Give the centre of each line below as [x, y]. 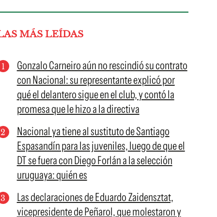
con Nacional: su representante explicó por [96, 80]
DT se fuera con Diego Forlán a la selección [94, 160]
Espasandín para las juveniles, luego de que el [101, 146]
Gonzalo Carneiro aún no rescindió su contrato [102, 65]
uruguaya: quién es [52, 175]
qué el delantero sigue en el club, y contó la [95, 94]
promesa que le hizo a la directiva [78, 109]
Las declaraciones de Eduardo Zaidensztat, [95, 197]
